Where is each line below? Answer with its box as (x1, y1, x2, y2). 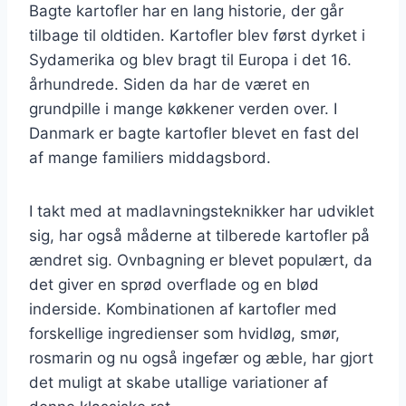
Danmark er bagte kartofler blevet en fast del (29, 123, 359, 142)
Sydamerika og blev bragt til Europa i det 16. (29, 50, 352, 69)
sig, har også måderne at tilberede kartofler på (29, 226, 370, 245)
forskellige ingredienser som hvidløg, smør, (29, 324, 340, 343)
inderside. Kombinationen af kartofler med (29, 299, 337, 318)
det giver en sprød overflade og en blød (29, 275, 319, 294)
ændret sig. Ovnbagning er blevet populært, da (29, 250, 372, 269)
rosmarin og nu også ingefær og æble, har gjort (29, 348, 373, 367)
